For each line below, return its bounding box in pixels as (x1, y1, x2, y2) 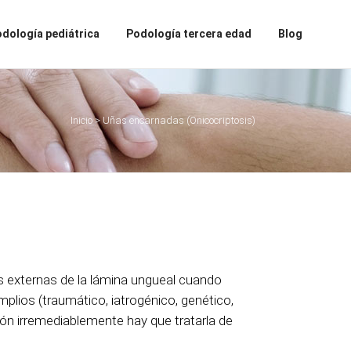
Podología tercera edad (126, 27, 251, 40)
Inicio (71, 114, 92, 126)
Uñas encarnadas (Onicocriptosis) (103, 114, 255, 126)
